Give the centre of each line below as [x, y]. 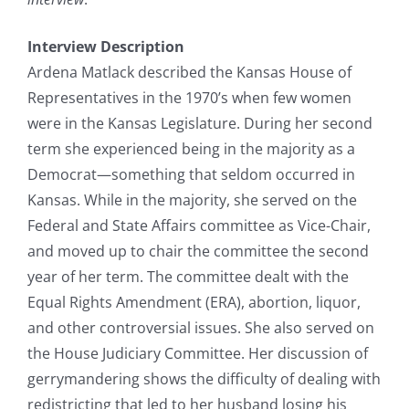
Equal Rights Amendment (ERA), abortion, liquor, [194, 302]
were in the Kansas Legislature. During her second [200, 123]
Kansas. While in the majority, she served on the [192, 199]
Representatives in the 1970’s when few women [189, 97]
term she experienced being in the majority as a [191, 148]
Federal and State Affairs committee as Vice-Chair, [199, 225]
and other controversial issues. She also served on [201, 327]
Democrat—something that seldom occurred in [191, 174]
